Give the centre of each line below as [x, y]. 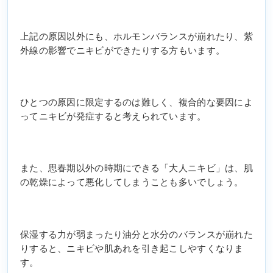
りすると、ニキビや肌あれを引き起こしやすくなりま [132, 248]
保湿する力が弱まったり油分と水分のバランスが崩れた [136, 234]
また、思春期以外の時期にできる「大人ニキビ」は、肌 [136, 168]
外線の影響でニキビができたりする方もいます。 [123, 51]
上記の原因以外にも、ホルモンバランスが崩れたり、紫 [136, 37]
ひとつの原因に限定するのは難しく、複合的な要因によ [136, 103]
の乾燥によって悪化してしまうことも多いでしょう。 [132, 183]
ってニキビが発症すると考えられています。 [113, 117]
